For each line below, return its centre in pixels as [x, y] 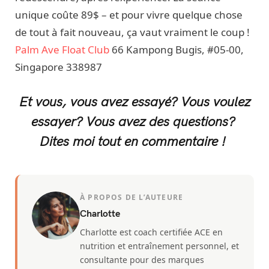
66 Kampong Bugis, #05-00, [178, 49]
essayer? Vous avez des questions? [134, 120]
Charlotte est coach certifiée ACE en [151, 232]
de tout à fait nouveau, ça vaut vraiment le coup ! [132, 32]
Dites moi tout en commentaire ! [134, 140]
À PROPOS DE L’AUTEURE [132, 197]
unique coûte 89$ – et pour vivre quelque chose [129, 14]
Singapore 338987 [68, 67]
